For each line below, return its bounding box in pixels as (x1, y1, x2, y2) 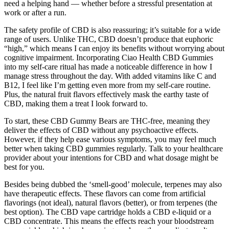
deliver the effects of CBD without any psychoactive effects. (4, 125, 198, 134)
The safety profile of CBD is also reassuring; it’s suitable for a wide (4, 25, 220, 34)
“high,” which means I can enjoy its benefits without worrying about (4, 43, 224, 53)
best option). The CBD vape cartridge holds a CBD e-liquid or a (4, 207, 211, 216)
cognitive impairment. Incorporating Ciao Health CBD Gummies (4, 53, 213, 62)
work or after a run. (4, 8, 66, 17)
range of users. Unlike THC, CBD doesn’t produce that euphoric (4, 34, 213, 43)
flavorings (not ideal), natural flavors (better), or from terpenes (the (4, 198, 217, 207)
